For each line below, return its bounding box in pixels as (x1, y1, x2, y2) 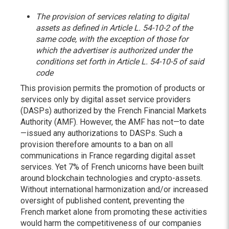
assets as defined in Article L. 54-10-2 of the (36, 23, 193, 33)
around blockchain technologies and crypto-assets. (20, 173, 202, 183)
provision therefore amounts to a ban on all (20, 140, 173, 149)
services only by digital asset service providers (20, 95, 191, 104)
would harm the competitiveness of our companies (20, 218, 201, 228)
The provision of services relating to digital (36, 12, 189, 21)
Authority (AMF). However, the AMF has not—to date (20, 117, 204, 127)
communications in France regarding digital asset (20, 151, 195, 161)
